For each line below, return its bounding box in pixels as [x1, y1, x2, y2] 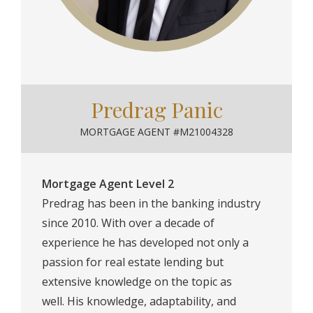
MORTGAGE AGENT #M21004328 [80, 125, 233, 139]
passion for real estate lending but [42, 254, 224, 270]
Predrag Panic [90, 96, 223, 124]
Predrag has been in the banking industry [42, 196, 261, 212]
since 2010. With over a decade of [42, 215, 214, 231]
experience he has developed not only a [42, 235, 249, 251]
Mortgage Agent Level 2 [42, 176, 174, 192]
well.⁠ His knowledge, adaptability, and [42, 293, 236, 310]
